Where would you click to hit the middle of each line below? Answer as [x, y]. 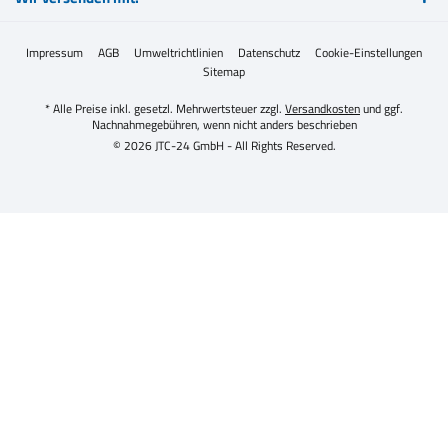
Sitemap [224, 72]
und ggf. [381, 109]
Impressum [54, 53]
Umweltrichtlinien [178, 53]
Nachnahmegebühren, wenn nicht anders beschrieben [224, 125]
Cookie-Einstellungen [368, 53]
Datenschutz [269, 53]
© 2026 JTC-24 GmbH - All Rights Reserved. [224, 146]
